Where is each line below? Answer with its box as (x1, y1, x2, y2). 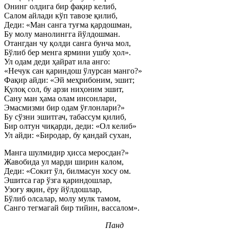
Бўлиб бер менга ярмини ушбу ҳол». (4, 48, 131, 57)
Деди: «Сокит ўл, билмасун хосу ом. (4, 166, 131, 175)
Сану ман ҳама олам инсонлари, (4, 94, 117, 103)
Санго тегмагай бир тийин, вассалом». (4, 203, 140, 212)
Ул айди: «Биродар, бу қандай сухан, (4, 130, 131, 140)
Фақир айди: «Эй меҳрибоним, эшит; (4, 75, 134, 84)
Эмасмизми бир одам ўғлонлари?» (4, 103, 125, 112)
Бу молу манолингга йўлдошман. (4, 29, 120, 38)
